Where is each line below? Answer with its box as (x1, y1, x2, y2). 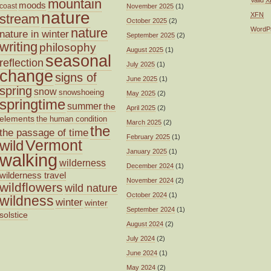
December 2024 (126, 162, 174, 169)
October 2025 (126, 16, 167, 24)
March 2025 (126, 118, 162, 126)
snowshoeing (59, 87, 104, 97)
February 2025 (126, 132, 170, 140)
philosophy (39, 41, 96, 54)
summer (67, 100, 102, 111)
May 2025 (126, 89, 155, 97)
